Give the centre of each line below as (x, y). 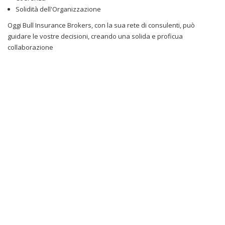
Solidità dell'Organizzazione (59, 9)
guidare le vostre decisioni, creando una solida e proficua (95, 36)
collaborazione (31, 47)
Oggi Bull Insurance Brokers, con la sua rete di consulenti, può (101, 25)
